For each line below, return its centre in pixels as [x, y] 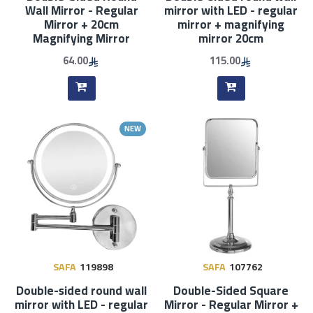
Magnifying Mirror [82, 38]
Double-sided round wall [82, 290]
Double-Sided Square [231, 290]
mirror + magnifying [231, 24]
